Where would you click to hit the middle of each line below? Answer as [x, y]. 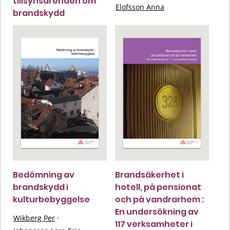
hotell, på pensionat [158, 187]
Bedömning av [44, 175]
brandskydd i [41, 187]
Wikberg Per [34, 218]
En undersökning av [157, 212]
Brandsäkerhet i [149, 175]
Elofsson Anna [140, 7]
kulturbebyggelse [51, 199]
